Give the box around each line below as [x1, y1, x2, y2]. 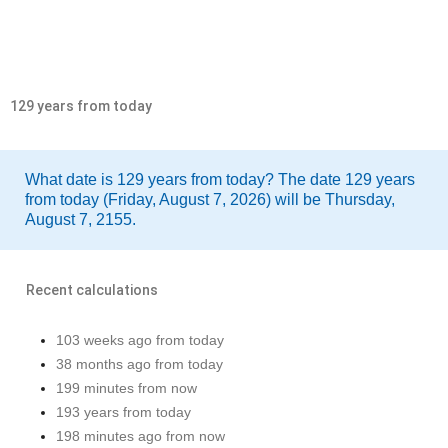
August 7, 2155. [25, 211, 136, 228]
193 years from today [56, 404, 191, 420]
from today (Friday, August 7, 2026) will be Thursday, [25, 191, 395, 208]
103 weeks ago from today [56, 332, 224, 348]
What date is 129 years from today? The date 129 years [25, 171, 415, 188]
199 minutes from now [56, 380, 197, 396]
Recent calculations [26, 282, 158, 298]
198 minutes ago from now [56, 428, 225, 444]
